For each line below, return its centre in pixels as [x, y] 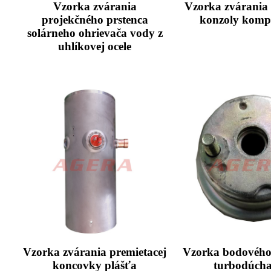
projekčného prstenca [95, 20]
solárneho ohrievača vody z [95, 33]
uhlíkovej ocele [95, 47]
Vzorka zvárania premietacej [95, 252]
